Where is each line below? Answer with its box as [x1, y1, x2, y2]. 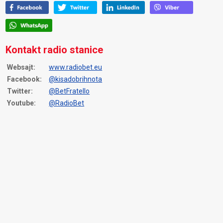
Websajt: [7, 63, 36, 71]
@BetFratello [49, 87, 90, 95]
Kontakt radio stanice [5, 44, 104, 56]
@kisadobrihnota [49, 75, 103, 83]
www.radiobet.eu [49, 63, 103, 71]
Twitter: [7, 87, 33, 95]
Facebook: [7, 75, 42, 83]
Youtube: [7, 99, 36, 107]
